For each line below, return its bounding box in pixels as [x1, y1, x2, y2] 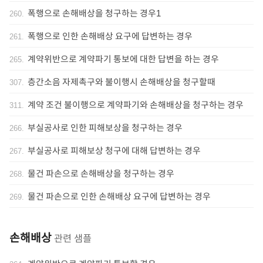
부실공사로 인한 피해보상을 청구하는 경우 [28, 121, 183, 134]
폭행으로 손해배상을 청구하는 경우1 [28, 6, 161, 19]
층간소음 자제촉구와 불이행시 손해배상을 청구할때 [28, 75, 215, 88]
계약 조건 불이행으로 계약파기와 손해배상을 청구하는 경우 [28, 98, 244, 111]
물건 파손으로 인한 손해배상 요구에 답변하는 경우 [28, 190, 211, 203]
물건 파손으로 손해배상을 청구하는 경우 [28, 167, 174, 180]
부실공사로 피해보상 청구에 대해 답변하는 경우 [28, 144, 201, 157]
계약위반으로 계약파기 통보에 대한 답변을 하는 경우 [28, 52, 219, 65]
